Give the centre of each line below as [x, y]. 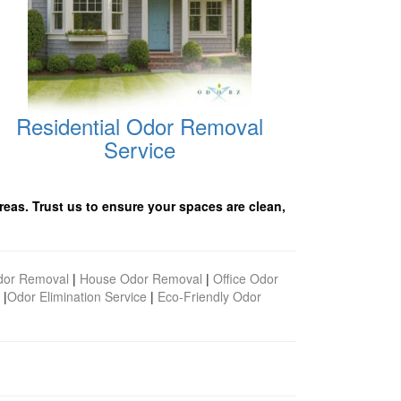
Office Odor [246, 278]
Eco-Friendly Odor [209, 296]
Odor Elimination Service [77, 296]
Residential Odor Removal [139, 126]
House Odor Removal [141, 278]
